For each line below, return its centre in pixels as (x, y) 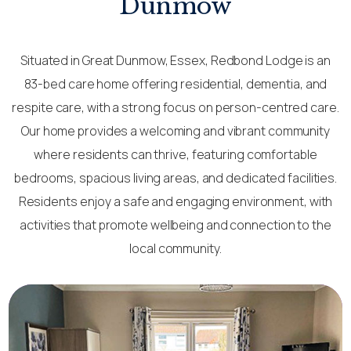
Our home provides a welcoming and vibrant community (175, 131)
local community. (175, 249)
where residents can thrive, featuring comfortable (175, 155)
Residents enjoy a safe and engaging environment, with (175, 202)
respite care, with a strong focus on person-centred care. (175, 108)
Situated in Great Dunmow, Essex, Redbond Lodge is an (175, 61)
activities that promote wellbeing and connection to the (175, 225)
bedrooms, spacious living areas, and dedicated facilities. (175, 178)
